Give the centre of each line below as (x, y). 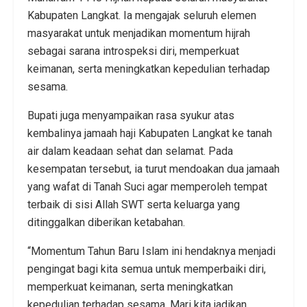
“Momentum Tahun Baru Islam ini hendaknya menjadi (151, 251)
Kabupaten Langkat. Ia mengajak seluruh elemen (142, 16)
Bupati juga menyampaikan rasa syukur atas (131, 116)
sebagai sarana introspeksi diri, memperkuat (133, 51)
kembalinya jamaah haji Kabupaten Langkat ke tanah (150, 134)
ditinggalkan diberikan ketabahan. (106, 223)
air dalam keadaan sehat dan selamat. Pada (130, 151)
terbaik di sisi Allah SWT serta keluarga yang (134, 205)
